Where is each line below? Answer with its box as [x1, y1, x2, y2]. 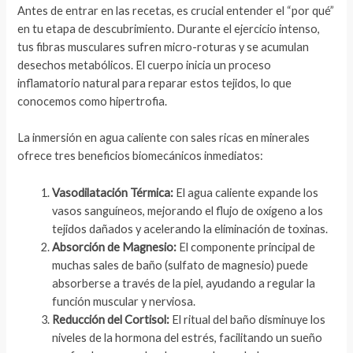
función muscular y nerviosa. [52, 294, 196, 308]
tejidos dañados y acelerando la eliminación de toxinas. [52, 221, 329, 236]
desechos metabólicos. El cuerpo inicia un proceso [17, 58, 272, 72]
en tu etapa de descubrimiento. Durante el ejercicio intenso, [17, 22, 321, 36]
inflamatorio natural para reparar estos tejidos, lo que [17, 76, 292, 91]
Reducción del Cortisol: [52, 312, 170, 326]
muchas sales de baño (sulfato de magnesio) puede [52, 258, 309, 272]
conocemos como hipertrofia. [17, 95, 168, 109]
